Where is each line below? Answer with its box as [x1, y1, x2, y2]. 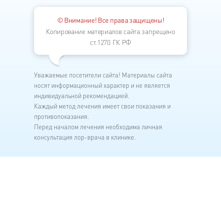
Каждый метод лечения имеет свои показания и [34, 102, 171, 110]
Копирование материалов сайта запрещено [46, 27, 175, 36]
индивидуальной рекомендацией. [34, 91, 129, 100]
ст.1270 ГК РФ [89, 37, 132, 46]
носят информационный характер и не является [34, 81, 170, 89]
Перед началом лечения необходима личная [34, 122, 162, 131]
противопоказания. [34, 112, 89, 120]
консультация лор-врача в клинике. [34, 133, 136, 141]
